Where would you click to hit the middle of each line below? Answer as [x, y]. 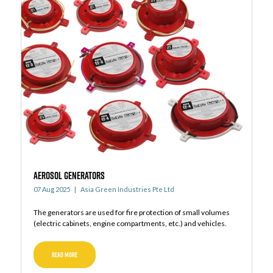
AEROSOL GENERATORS [69, 176]
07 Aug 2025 [51, 190]
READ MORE [64, 255]
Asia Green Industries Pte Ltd [126, 190]
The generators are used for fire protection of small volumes [131, 213]
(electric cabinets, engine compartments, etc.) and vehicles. [130, 224]
